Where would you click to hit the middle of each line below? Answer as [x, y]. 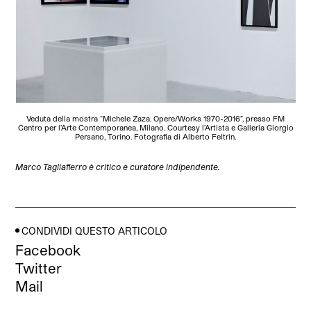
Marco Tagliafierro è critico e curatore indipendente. [118, 166]
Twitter [39, 268]
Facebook [48, 250]
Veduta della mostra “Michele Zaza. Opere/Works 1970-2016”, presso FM [155, 118]
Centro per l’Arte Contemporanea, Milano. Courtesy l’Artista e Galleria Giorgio [155, 127]
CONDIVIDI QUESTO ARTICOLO [95, 230]
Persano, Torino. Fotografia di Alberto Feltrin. [155, 136]
